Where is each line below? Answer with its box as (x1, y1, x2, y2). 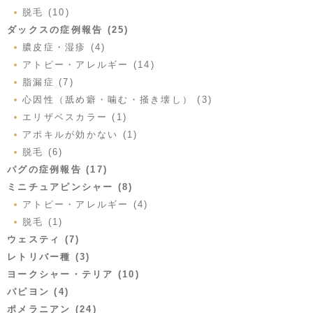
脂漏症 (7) (22, 77, 74, 88)
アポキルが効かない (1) (22, 129, 138, 140)
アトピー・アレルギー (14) (22, 59, 155, 71)
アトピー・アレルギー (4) (22, 199, 149, 210)
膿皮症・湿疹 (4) (22, 42, 106, 53)
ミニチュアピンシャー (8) (7, 182, 133, 193)
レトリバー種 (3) (7, 252, 91, 263)
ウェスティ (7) (7, 234, 80, 245)
